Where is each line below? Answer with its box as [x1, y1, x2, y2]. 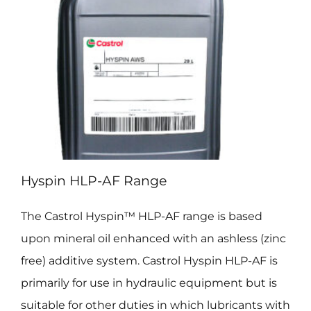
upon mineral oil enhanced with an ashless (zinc [20, 231, 286, 245]
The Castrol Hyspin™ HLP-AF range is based [20, 209, 262, 223]
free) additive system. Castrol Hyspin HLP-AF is [20, 253, 278, 267]
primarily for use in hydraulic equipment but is [20, 276, 277, 289]
